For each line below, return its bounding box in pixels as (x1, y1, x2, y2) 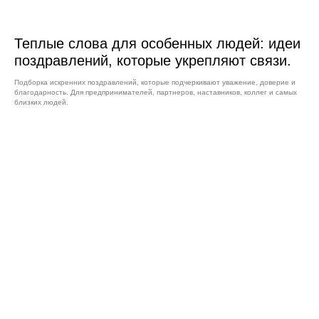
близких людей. (14, 98, 68, 106)
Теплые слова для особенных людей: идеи (14, 35, 300, 51)
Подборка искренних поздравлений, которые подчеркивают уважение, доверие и (14, 78, 296, 86)
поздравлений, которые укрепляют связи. (14, 52, 291, 68)
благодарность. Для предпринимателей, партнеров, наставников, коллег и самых (14, 88, 297, 96)
